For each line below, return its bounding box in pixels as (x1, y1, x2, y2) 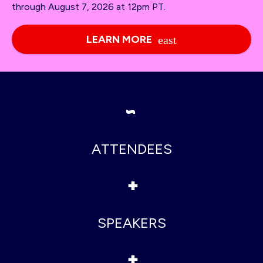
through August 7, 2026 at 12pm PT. (12, 1, 166, 12)
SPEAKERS (97, 214, 166, 231)
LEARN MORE (86, 33, 152, 46)
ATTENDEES (91, 140, 172, 157)
